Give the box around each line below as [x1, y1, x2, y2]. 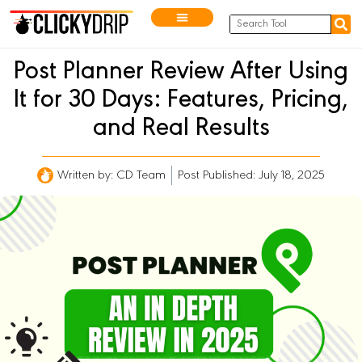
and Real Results [92, 116, 270, 143]
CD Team [113, 169, 166, 183]
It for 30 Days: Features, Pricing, [14, 88, 348, 115]
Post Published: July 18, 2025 [178, 169, 325, 183]
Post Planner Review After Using [14, 60, 348, 86]
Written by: [57, 169, 113, 183]
